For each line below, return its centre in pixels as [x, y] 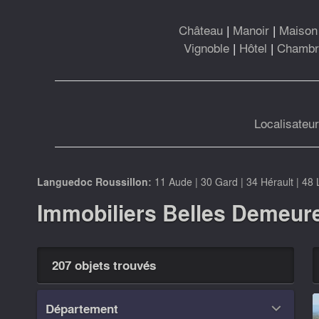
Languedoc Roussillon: [95, 182]
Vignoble [206, 47]
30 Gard [219, 181]
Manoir [251, 29]
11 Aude [173, 181]
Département [82, 308]
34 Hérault [270, 181]
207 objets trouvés [104, 266]
